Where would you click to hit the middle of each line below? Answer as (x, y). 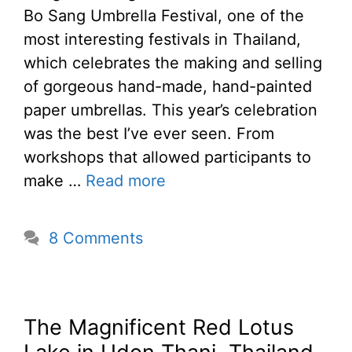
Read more (126, 181)
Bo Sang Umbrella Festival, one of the (164, 16)
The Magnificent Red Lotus (159, 328)
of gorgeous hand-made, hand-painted (168, 87)
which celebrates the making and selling (173, 63)
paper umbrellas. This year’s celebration (170, 110)
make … (55, 181)
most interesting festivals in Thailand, (162, 40)
